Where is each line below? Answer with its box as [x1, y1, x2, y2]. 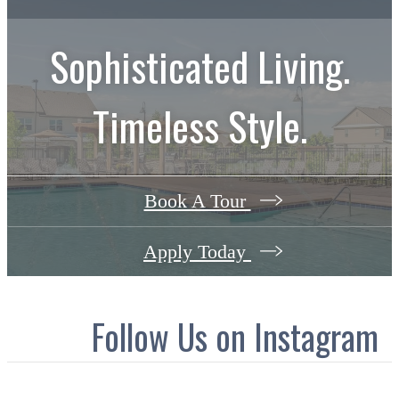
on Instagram [216, 311, 379, 362]
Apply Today [143, 240, 251, 263]
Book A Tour [143, 189, 251, 212]
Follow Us [92, 311, 216, 362]
